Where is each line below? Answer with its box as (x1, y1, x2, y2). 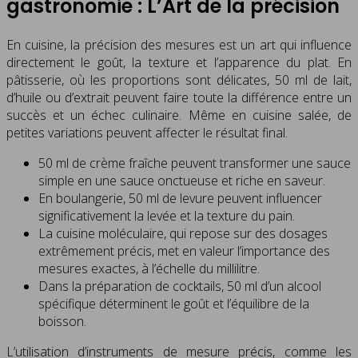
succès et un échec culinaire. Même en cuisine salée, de (6, 105, 352, 124)
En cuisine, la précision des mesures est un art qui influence (6, 35, 352, 54)
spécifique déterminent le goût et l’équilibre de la (38, 294, 309, 312)
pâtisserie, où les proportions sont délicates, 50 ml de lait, (6, 70, 352, 89)
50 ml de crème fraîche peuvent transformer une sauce (38, 153, 351, 172)
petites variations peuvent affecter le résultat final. (6, 123, 288, 141)
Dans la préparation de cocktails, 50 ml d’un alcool (38, 276, 321, 295)
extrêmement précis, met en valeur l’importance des (38, 241, 330, 260)
